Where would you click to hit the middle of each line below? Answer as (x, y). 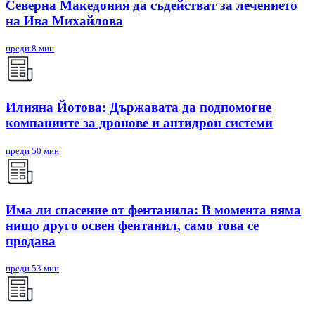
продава (31, 240)
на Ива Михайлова (64, 20)
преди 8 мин (30, 49)
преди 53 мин (32, 269)
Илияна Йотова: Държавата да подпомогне (139, 108)
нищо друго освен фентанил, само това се (132, 225)
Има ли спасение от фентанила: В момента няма (153, 210)
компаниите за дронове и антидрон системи (139, 123)
